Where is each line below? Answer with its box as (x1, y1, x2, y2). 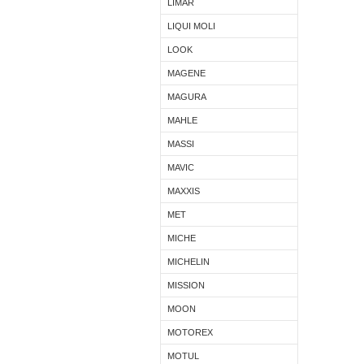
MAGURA (167, 92, 206, 102)
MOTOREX (167, 327, 213, 337)
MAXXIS (167, 186, 200, 196)
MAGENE (167, 68, 206, 78)
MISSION (167, 280, 205, 290)
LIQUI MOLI (167, 21, 215, 31)
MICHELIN (167, 257, 210, 266)
